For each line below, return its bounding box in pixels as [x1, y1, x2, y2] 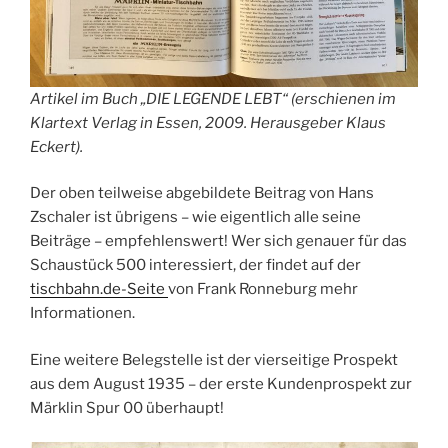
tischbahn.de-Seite [30, 280, 168, 299]
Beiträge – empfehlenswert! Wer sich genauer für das [30, 232, 407, 251]
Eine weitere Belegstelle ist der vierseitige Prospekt [30, 350, 398, 369]
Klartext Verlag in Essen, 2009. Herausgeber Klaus [30, 113, 386, 132]
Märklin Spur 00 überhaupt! [30, 398, 224, 417]
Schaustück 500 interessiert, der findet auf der [30, 256, 361, 275]
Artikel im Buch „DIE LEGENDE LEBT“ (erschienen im [30, 89, 396, 108]
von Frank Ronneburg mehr [168, 280, 358, 299]
